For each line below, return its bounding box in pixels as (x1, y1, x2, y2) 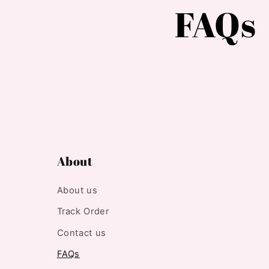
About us (56, 184, 98, 196)
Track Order (56, 206, 109, 217)
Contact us (56, 227, 106, 238)
